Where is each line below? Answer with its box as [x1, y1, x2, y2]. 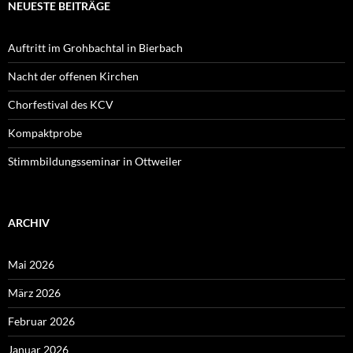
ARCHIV [8, 215, 50, 229]
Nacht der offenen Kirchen [8, 69, 139, 83]
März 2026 [8, 285, 61, 299]
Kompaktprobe [8, 125, 82, 139]
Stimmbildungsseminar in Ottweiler [8, 154, 182, 168]
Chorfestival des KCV [8, 97, 113, 111]
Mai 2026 [8, 257, 54, 271]
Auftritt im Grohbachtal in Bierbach [8, 40, 183, 54]
